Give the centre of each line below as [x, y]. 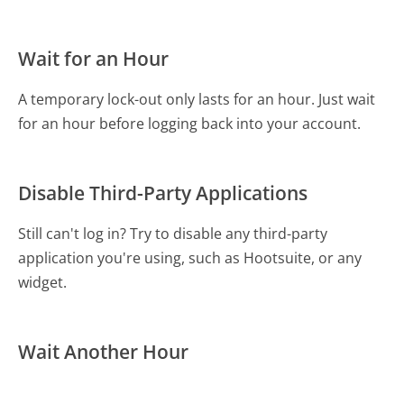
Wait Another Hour [104, 351]
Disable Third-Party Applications [163, 193]
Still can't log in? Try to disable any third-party [173, 233]
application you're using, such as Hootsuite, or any [190, 257]
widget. [43, 282]
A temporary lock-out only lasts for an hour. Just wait [197, 99]
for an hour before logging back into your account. [190, 123]
